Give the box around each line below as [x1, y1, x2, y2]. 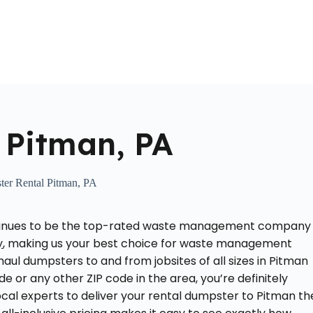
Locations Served [120, 36, 198, 48]
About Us [49, 36, 93, 48]
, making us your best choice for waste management [3, 235, 293, 252]
